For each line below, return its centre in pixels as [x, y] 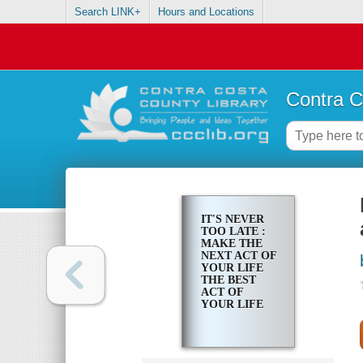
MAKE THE [231, 244]
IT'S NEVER [232, 220]
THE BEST [228, 280]
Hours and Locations [207, 12]
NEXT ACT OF [238, 256]
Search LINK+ [108, 12]
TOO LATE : [233, 232]
